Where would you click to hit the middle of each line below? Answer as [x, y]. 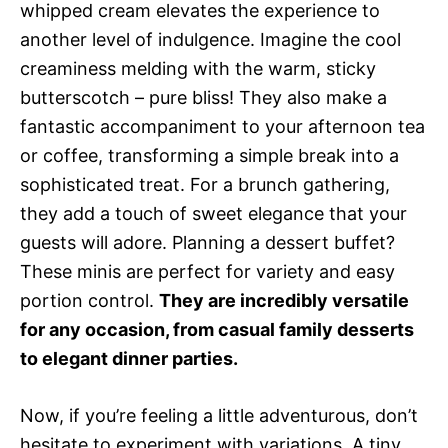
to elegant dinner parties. [129, 359]
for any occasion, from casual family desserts [217, 330]
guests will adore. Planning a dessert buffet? [207, 243]
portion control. [89, 301]
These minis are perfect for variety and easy [207, 272]
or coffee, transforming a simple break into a [209, 156]
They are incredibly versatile [284, 301]
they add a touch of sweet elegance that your [213, 214]
